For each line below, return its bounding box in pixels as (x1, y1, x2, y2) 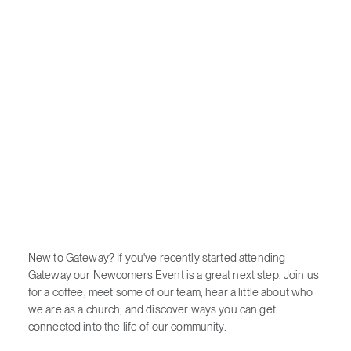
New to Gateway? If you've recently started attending (27, 251, 286, 265)
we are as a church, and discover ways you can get (27, 302, 276, 317)
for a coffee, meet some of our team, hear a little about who (27, 285, 313, 299)
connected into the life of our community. (27, 320, 226, 334)
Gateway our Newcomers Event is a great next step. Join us (27, 268, 319, 282)
